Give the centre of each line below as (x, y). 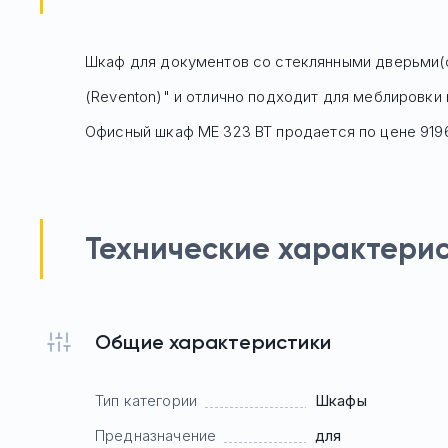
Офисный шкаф (141, 131)
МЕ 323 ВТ (235, 131)
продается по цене (346, 131)
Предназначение (156, 435)
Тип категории (146, 400)
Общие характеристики (213, 342)
